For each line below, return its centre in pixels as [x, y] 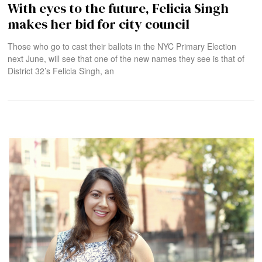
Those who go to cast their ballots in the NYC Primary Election [122, 46]
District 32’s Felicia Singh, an [61, 70]
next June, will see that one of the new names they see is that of [126, 58]
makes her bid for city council [99, 24]
